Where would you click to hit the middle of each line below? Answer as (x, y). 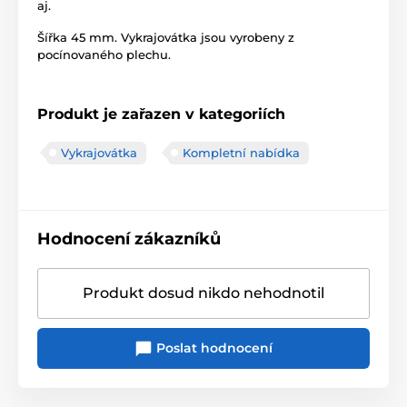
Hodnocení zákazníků (129, 238)
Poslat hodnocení (213, 347)
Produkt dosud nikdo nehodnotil (203, 293)
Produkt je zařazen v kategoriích (161, 114)
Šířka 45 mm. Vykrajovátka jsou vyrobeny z (166, 37)
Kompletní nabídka (241, 152)
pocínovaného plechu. (104, 54)
